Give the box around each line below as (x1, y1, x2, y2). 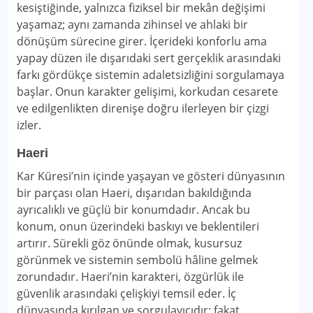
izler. (17, 117, 41, 133)
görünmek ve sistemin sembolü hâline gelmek (17, 252, 258, 268)
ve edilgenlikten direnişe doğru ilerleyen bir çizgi (17, 101, 269, 116)
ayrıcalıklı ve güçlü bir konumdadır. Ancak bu (17, 202, 250, 217)
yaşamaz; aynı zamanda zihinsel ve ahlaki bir (17, 17, 248, 32)
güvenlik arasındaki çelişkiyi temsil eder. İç (17, 286, 236, 301)
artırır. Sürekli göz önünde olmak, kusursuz (17, 235, 242, 251)
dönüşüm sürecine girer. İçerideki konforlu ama (17, 34, 267, 49)
